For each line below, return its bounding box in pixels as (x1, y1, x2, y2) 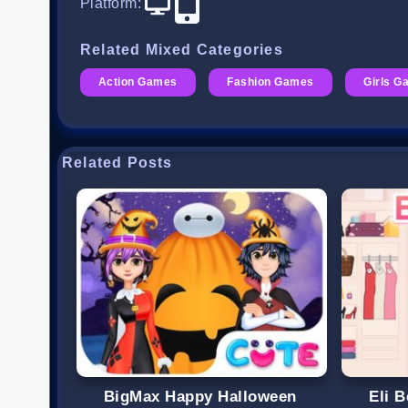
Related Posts (62, 155, 173, 171)
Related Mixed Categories (80, 42, 283, 58)
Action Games (98, 76, 178, 89)
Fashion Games (227, 76, 314, 89)
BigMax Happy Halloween (104, 387, 297, 405)
